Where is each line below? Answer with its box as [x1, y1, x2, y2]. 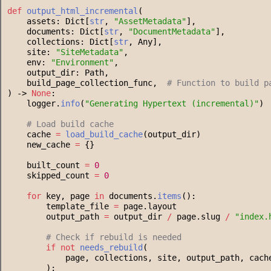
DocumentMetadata [133, 27, 211, 37]
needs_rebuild [80, 243, 143, 253]
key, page [41, 191, 94, 201]
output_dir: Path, [7, 68, 109, 78]
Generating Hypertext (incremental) [90, 99, 254, 109]
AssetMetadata [119, 16, 181, 27]
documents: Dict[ [7, 27, 104, 37]
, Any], [128, 37, 162, 47]
